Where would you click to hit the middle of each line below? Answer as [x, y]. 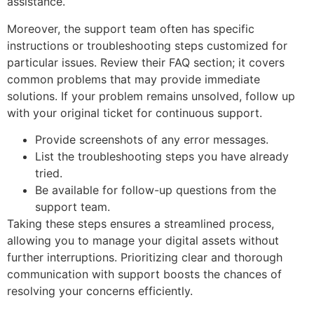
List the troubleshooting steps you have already [162, 157]
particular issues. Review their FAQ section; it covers [146, 62]
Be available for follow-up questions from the [156, 190]
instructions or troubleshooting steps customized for [147, 45]
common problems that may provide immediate [134, 79]
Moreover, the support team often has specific [131, 28]
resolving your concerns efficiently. [100, 291]
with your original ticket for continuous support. [135, 112]
